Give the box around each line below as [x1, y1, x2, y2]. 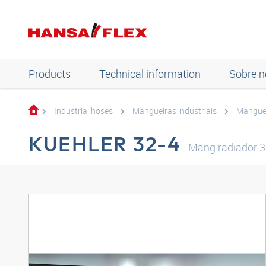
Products [28, 66, 71, 81]
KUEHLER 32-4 [28, 131, 181, 157]
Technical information [99, 66, 201, 81]
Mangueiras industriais [132, 105, 217, 116]
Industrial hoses [54, 105, 113, 116]
